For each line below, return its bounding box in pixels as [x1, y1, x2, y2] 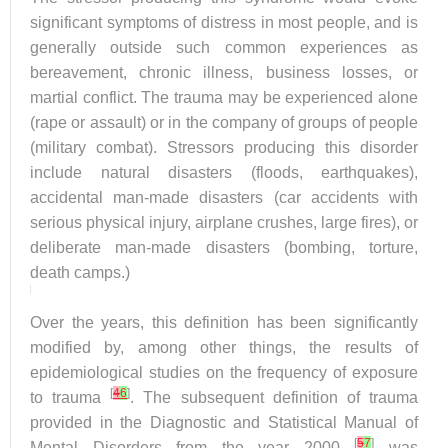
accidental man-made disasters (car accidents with [30, 189, 418, 206]
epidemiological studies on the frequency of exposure [30, 364, 418, 381]
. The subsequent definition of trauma [130, 389, 419, 406]
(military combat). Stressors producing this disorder [30, 139, 418, 156]
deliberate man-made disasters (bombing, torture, [30, 239, 418, 256]
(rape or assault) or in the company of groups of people [30, 114, 418, 131]
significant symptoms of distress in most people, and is [30, 14, 418, 31]
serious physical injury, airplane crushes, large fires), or [30, 214, 418, 231]
